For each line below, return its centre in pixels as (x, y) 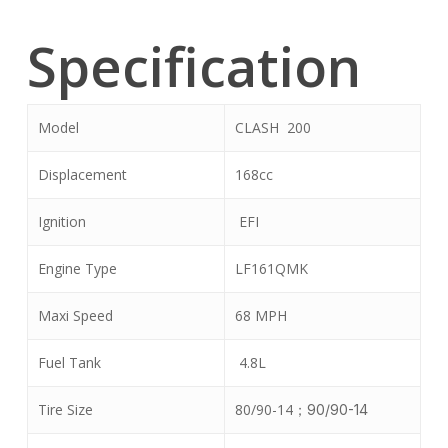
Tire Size (65, 409)
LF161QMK (271, 268)
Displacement (82, 174)
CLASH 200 (272, 127)
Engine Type (77, 268)
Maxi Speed (75, 315)
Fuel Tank (69, 362)
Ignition (61, 221)
